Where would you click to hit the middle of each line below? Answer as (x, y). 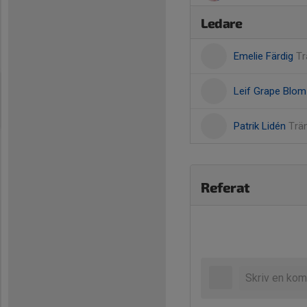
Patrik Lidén (261, 126)
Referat (225, 187)
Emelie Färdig (265, 56)
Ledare (221, 23)
